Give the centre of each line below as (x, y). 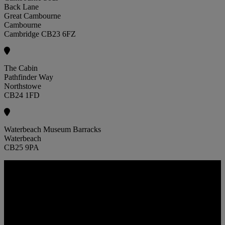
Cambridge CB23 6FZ (40, 34)
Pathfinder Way (29, 77)
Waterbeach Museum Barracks (52, 130)
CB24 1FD (22, 95)
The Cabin (21, 68)
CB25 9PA (22, 148)
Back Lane (21, 7)
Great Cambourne (32, 16)
